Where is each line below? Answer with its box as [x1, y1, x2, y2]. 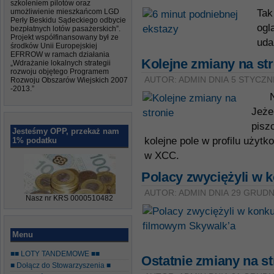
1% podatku [12, 136, 57, 145]
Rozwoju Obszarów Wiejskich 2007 [10, 76, 128, 84]
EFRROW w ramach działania [10, 50, 109, 59]
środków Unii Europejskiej [10, 42, 97, 50]
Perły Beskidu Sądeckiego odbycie [10, 16, 126, 24]
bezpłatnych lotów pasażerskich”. [10, 24, 120, 33]
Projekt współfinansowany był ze [10, 33, 119, 42]
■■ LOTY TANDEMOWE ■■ [10, 250, 100, 258]
